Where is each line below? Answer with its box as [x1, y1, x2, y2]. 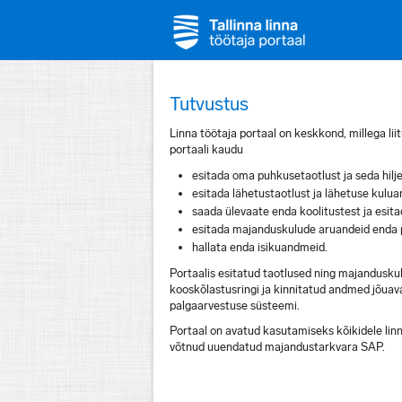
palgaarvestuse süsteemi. [170, 299, 300, 312]
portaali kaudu [170, 143, 243, 156]
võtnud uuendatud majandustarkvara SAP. [170, 340, 385, 354]
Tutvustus [170, 92, 249, 115]
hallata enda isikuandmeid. [192, 240, 328, 254]
